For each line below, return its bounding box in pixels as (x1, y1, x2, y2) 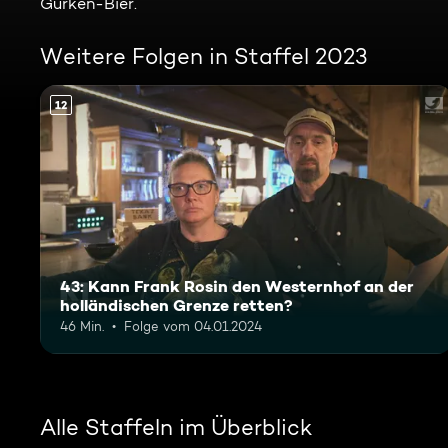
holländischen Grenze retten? (60, 294, 293, 315)
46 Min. (60, 317, 104, 334)
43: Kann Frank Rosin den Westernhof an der (60, 275, 414, 296)
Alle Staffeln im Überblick (40, 413, 312, 440)
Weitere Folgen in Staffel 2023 (40, 43, 368, 69)
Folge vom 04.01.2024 (124, 317, 262, 334)
